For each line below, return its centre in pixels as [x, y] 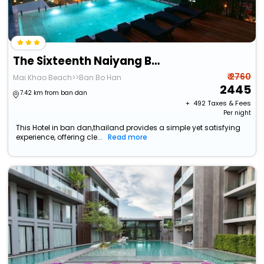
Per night [237, 113]
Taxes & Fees [229, 103]
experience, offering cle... [60, 137]
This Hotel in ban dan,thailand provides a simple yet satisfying [128, 128]
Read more [128, 137]
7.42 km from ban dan [54, 93]
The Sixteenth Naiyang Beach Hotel [156, 61]
